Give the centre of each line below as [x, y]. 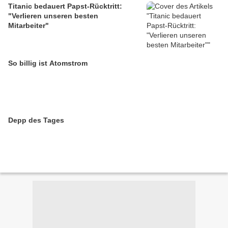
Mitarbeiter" [28, 26]
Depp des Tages [36, 120]
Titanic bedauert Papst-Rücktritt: [65, 6]
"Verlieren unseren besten [53, 16]
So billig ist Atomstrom [48, 63]
